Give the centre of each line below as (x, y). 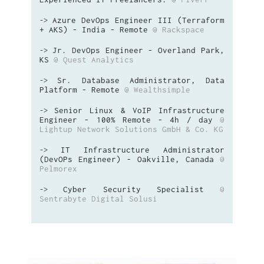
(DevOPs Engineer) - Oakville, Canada (127, 159)
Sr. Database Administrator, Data (141, 80)
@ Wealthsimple (157, 90)
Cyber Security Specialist (133, 189)
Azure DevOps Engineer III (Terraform (138, 20)
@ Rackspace (179, 29)
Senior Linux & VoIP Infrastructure (140, 110)
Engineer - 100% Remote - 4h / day (126, 120)
